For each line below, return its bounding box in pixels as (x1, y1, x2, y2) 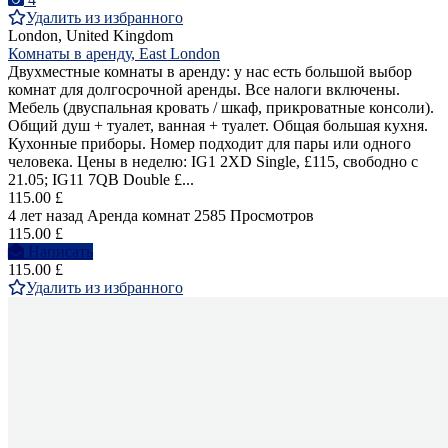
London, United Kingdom (8, 27, 173, 45)
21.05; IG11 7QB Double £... (8, 171, 194, 189)
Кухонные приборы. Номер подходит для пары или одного (8, 135, 411, 153)
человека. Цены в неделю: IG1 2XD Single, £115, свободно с (8, 153, 418, 171)
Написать (28, 243, 93, 261)
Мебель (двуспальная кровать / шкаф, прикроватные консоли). (8, 99, 434, 117)
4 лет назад (8, 207, 83, 225)
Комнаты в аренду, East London (8, 45, 220, 63)
